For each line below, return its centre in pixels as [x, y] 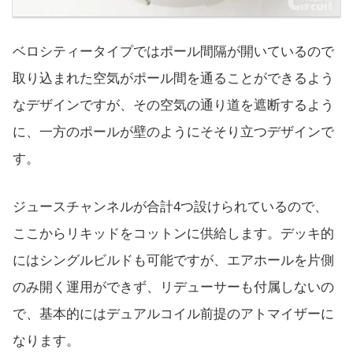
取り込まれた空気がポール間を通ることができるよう [173, 78]
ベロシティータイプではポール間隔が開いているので [173, 51]
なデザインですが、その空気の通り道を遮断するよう [173, 105]
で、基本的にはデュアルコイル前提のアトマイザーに [173, 314]
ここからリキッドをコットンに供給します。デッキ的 [173, 233]
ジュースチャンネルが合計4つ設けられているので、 [170, 206]
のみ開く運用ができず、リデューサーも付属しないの [173, 287]
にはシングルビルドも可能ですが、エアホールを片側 [173, 260]
